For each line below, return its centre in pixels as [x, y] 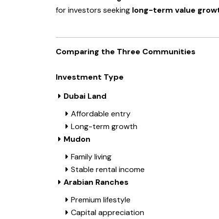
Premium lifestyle [101, 200]
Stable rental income [108, 170]
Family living [91, 157]
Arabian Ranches [96, 182]
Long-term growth [105, 127]
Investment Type [90, 77]
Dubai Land [85, 96]
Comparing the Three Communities [126, 52]
